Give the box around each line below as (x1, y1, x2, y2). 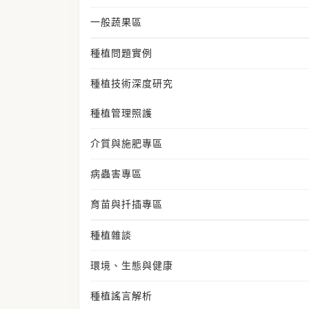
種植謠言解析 (90, 290, 152, 301)
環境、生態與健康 (90, 260, 173, 271)
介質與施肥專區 (90, 138, 163, 149)
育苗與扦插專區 (90, 199, 163, 210)
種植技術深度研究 (90, 78, 173, 89)
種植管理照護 (90, 108, 152, 119)
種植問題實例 (90, 48, 152, 59)
